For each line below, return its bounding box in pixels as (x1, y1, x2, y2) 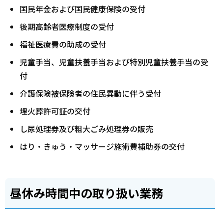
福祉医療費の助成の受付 (20, 38, 106, 51)
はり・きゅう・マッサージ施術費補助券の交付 (20, 140, 185, 153)
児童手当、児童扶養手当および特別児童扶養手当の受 (20, 56, 208, 68)
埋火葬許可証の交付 (20, 105, 90, 117)
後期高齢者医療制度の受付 (20, 21, 114, 33)
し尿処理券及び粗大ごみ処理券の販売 (20, 123, 153, 135)
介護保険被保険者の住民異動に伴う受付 (20, 87, 161, 100)
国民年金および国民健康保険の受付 (20, 3, 145, 15)
